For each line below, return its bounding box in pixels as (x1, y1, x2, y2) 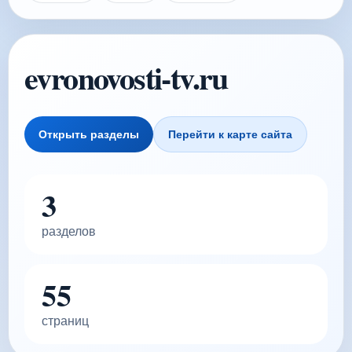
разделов (42, 225, 96, 238)
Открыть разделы (38, 128, 139, 141)
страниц (42, 314, 89, 328)
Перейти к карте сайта (168, 128, 292, 141)
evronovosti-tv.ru (24, 54, 228, 101)
